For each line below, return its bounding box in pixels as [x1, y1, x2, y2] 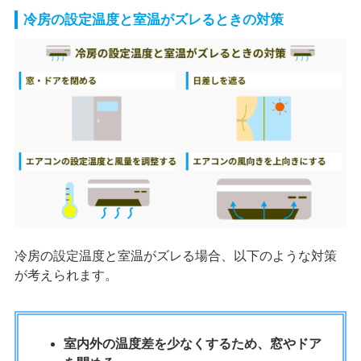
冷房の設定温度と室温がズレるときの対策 [23, 11, 284, 27]
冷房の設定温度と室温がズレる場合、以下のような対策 [14, 248, 337, 263]
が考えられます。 [14, 268, 118, 282]
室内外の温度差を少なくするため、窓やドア [63, 336, 322, 351]
